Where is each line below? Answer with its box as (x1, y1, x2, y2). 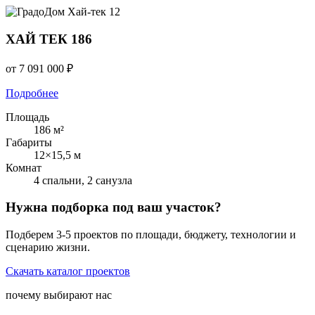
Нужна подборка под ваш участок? (6, 200, 221, 215)
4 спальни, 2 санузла (34, 174, 132, 186)
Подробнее (6, 86, 58, 99)
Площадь (6, 110, 49, 123)
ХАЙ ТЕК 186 (6, 31, 92, 46)
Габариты (6, 136, 52, 148)
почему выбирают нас (6, 288, 112, 301)
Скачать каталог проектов (6, 264, 130, 277)
